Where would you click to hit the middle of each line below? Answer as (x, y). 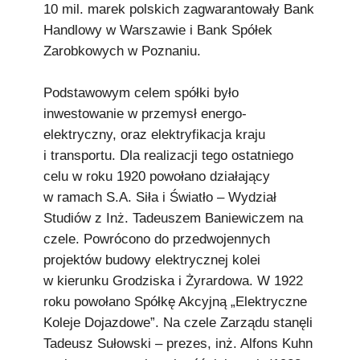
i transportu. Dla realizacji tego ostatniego (168, 155)
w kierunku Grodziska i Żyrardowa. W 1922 (173, 281)
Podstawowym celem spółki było (141, 93)
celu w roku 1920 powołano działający (157, 176)
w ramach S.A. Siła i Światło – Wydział (160, 197)
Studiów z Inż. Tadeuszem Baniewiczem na (173, 218)
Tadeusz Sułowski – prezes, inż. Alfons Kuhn (178, 344)
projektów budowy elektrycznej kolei (152, 260)
